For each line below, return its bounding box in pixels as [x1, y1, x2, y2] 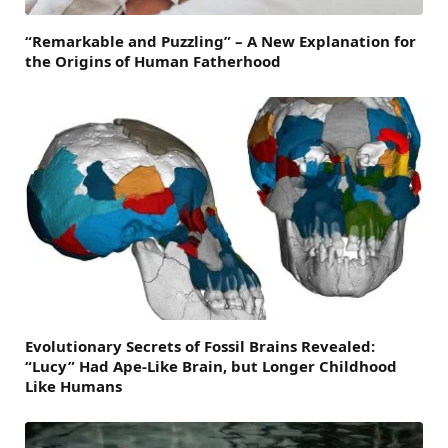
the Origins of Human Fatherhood [25, 50, 281, 71]
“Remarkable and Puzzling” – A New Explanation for [25, 30, 416, 51]
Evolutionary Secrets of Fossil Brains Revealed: [25, 336, 375, 357]
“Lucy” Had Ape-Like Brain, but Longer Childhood [25, 356, 397, 377]
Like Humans [25, 376, 122, 397]
